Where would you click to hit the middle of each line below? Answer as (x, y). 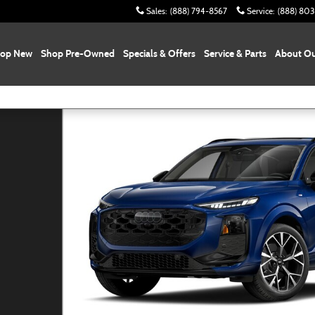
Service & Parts (235, 54)
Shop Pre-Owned (78, 54)
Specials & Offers (159, 54)
